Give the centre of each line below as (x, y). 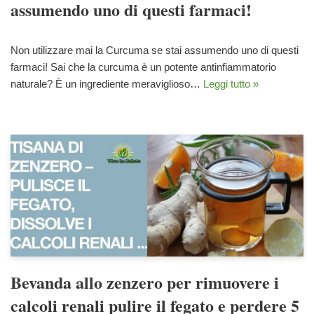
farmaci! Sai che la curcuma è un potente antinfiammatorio (143, 67)
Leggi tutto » (231, 83)
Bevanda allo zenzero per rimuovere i (145, 282)
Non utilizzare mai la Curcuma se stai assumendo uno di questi (155, 50)
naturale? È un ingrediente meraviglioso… (107, 83)
